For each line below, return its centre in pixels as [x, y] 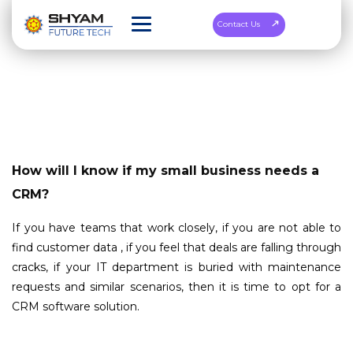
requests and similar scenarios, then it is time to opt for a [176, 287]
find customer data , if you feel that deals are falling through [176, 247]
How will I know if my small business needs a [165, 171]
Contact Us [239, 24]
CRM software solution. [76, 307]
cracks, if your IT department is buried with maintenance [176, 267]
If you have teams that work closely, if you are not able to [176, 228]
